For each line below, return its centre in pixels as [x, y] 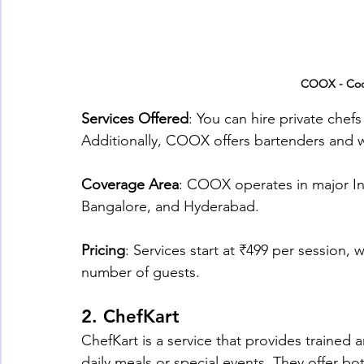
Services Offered [135, 119]
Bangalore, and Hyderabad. [170, 207]
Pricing [103, 251]
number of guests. [141, 273]
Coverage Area [130, 185]
